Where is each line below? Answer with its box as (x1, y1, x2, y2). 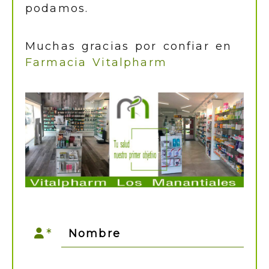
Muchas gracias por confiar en (25, 39, 232, 53)
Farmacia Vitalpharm (25, 55, 167, 69)
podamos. (25, 1, 89, 15)
